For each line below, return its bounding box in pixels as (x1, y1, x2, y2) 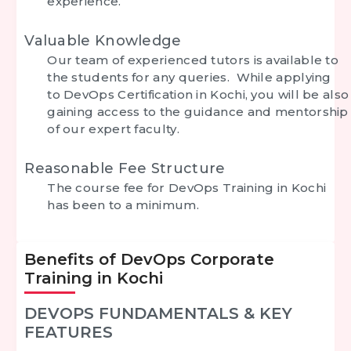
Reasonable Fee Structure (24, 160, 226, 177)
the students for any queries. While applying (47, 70, 331, 85)
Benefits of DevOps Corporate (24, 250, 275, 269)
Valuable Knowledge (24, 32, 182, 49)
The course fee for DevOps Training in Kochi (47, 180, 327, 195)
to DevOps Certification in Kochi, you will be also (47, 87, 349, 102)
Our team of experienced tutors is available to (47, 52, 339, 67)
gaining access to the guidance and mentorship (47, 104, 349, 119)
